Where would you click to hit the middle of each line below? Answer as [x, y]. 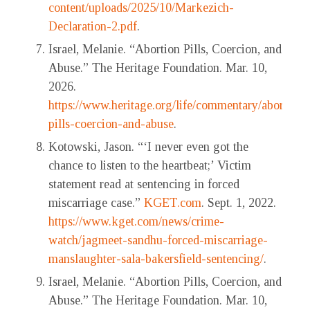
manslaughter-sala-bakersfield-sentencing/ [156, 259]
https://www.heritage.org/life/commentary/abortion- [178, 106]
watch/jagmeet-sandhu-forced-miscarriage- [158, 240]
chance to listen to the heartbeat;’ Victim [150, 166]
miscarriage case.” [96, 203]
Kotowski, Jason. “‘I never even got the [148, 147]
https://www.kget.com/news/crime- [136, 222]
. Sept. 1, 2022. [239, 203]
